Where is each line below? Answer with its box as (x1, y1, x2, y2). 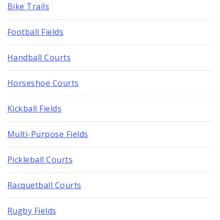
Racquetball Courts (7, 179, 82, 191)
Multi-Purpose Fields (7, 128, 88, 139)
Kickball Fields (7, 103, 62, 114)
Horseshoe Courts (7, 77, 79, 88)
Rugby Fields (7, 205, 56, 216)
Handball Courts (7, 52, 71, 63)
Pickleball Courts (7, 154, 73, 165)
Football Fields (7, 26, 64, 37)
